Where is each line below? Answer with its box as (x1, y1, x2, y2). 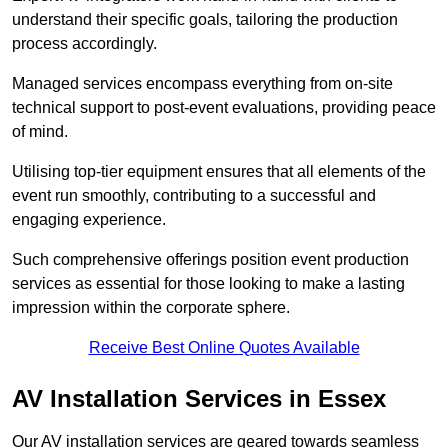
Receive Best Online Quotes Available (88, 339, 360, 357)
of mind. (12, 123, 68, 141)
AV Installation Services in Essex (12, 385, 386, 413)
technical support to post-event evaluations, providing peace (12, 99, 436, 117)
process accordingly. (12, 35, 157, 53)
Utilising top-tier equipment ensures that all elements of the (12, 163, 426, 181)
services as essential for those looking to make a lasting (12, 275, 405, 293)
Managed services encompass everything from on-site (12, 75, 393, 93)
